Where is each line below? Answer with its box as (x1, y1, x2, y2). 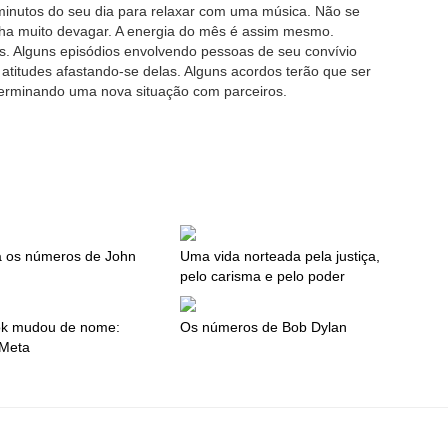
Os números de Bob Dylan (180, 319, 348, 336)
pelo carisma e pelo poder (180, 268, 346, 285)
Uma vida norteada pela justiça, (180, 248, 381, 265)
